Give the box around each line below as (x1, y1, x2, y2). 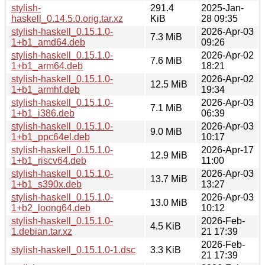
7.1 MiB (150, 102, 182, 113)
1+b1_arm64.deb (11, 60, 83, 71)
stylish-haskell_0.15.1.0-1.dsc (11, 244, 135, 255)
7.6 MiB (150, 55, 182, 66)
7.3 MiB (150, 31, 182, 42)
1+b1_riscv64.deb (11, 155, 86, 166)
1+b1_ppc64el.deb (11, 131, 90, 142)
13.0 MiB (150, 197, 188, 208)
